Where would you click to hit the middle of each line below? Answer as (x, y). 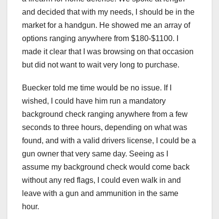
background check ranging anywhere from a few (105, 114)
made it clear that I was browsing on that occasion (108, 52)
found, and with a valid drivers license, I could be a (109, 141)
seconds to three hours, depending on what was (105, 128)
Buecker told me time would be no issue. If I (97, 88)
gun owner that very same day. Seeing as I (95, 154)
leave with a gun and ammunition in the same (100, 194)
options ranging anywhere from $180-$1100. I (100, 39)
